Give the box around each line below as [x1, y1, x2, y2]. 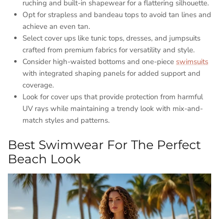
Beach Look [8, 152, 81, 167]
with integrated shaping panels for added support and [22, 68, 200, 78]
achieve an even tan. [22, 21, 90, 31]
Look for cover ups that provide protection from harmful [22, 91, 203, 102]
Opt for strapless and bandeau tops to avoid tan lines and [22, 9, 211, 20]
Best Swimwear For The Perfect [8, 137, 201, 153]
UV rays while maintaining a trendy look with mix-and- [22, 103, 203, 113]
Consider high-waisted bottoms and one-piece [22, 56, 176, 66]
